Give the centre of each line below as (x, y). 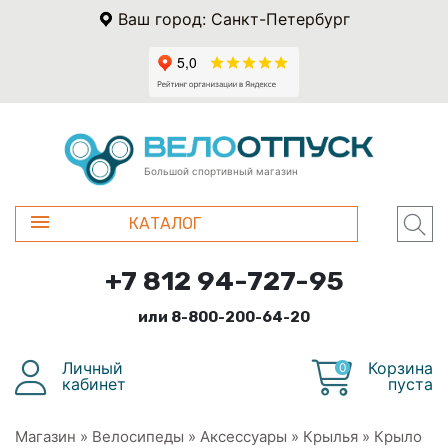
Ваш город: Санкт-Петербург (233, 19)
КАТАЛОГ (165, 223)
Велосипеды (138, 436)
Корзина (400, 367)
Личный (92, 367)
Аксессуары (243, 436)
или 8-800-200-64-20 (224, 316)
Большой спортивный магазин (221, 170)
